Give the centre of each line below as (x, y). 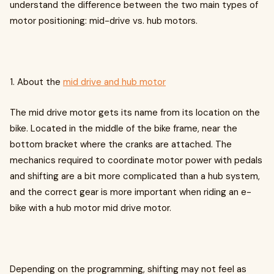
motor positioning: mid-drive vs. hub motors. (104, 21)
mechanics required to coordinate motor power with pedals (136, 160)
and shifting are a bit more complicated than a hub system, (135, 176)
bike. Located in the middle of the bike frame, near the (124, 128)
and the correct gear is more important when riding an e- (131, 192)
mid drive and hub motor (114, 82)
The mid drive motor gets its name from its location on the (135, 113)
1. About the (36, 82)
